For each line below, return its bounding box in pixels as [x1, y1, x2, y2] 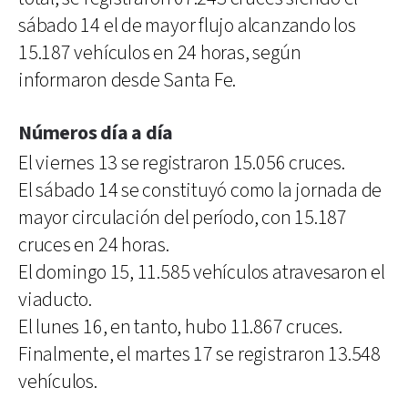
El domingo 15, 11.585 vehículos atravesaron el [18, 259, 385, 286]
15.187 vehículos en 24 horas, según [18, 39, 301, 66]
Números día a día [18, 119, 174, 147]
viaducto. [18, 286, 93, 313]
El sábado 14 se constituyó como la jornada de [18, 177, 382, 204]
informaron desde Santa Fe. [18, 66, 237, 94]
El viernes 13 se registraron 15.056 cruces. [18, 149, 345, 177]
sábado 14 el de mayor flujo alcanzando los [18, 12, 356, 39]
